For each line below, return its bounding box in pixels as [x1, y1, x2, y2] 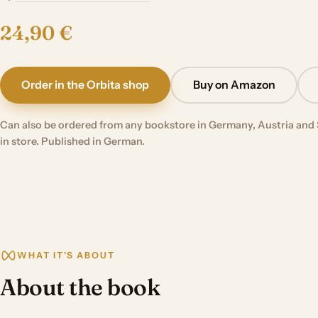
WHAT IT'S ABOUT [17, 250, 115, 261]
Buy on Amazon [192, 78, 275, 92]
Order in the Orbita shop [21, 78, 150, 92]
